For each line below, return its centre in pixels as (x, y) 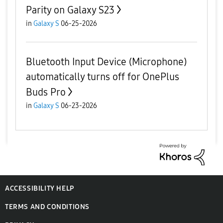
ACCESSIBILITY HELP (40, 188)
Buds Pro (46, 92)
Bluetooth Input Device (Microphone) (106, 62)
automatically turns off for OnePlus (103, 77)
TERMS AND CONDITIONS (47, 207)
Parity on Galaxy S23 (70, 10)
